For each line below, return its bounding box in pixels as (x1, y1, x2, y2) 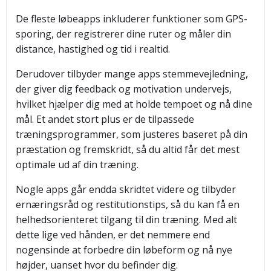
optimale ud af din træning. (16, 158, 139, 171)
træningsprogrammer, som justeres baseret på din (16, 128, 247, 141)
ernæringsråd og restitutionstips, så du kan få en (16, 198, 240, 211)
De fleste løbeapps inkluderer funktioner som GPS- (16, 12, 247, 25)
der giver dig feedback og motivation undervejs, (16, 82, 232, 96)
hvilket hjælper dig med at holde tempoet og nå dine (16, 97, 252, 111)
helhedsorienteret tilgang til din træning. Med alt (16, 213, 237, 226)
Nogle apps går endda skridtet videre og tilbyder (16, 183, 236, 196)
